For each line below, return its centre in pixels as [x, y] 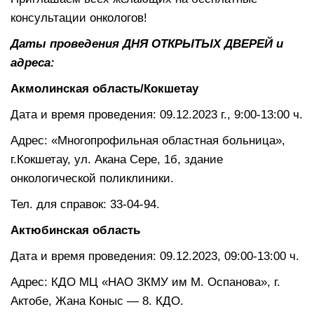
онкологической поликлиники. [92, 178]
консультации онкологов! [79, 18]
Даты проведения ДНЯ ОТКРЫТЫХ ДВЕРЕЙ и [147, 43]
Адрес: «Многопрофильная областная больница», [148, 140]
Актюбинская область [77, 230]
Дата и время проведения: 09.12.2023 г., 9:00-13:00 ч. [157, 114]
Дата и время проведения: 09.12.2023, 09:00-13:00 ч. [155, 256]
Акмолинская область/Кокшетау [104, 88]
